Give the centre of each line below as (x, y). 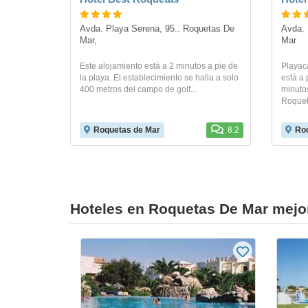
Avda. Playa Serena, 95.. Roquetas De (157, 29)
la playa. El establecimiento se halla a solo (159, 78)
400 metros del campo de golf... (138, 90)
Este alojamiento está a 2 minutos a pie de (159, 66)
